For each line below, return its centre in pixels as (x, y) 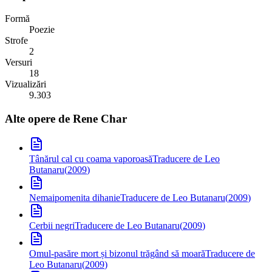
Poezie (42, 29)
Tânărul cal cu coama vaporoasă (91, 159)
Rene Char (100, 118)
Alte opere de (39, 118)
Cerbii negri (52, 226)
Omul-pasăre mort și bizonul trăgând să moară (117, 254)
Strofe (16, 40)
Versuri (19, 62)
